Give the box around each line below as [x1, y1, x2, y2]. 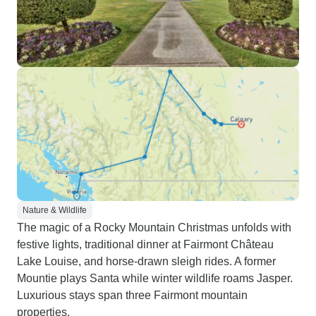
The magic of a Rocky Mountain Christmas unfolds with [17, 221, 291, 233]
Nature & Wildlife [23, 205, 87, 215]
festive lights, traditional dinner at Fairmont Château [17, 238, 274, 250]
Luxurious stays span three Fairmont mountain [17, 289, 248, 301]
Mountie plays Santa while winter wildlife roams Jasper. [17, 272, 293, 284]
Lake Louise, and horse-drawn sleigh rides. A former [17, 255, 276, 267]
